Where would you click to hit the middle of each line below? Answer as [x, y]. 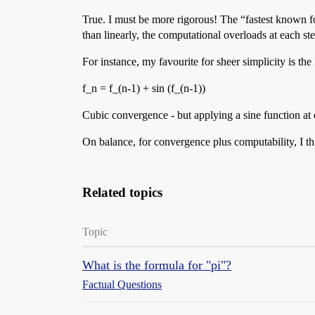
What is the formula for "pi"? [157, 265]
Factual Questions [122, 284]
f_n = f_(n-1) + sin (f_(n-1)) [144, 88]
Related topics [122, 192]
